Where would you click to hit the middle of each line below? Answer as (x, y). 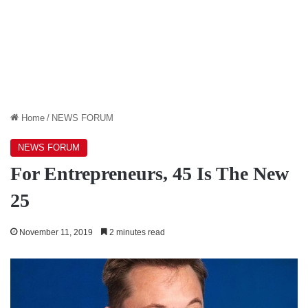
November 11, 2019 (56, 232)
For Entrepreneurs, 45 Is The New (150, 173)
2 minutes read (136, 232)
